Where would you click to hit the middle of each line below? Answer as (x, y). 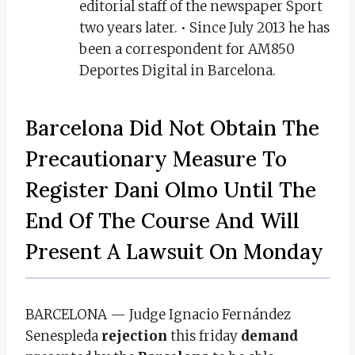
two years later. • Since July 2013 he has (204, 27)
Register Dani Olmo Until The (171, 189)
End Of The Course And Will (162, 220)
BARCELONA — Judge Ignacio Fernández (158, 314)
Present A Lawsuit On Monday (174, 251)
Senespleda (63, 336)
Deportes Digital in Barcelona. (177, 70)
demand (269, 336)
